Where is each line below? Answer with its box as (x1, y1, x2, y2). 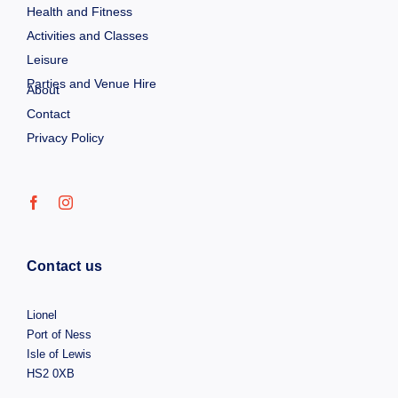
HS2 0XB (26, 366, 75, 380)
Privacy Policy (26, 130, 104, 145)
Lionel (26, 307, 57, 322)
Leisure (26, 52, 68, 67)
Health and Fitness (26, 4, 132, 19)
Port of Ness (26, 327, 92, 341)
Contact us (26, 258, 103, 274)
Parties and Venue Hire (26, 76, 156, 91)
